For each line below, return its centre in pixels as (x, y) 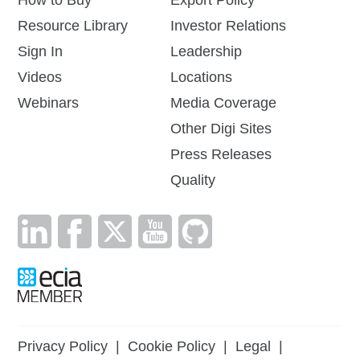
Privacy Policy (63, 346)
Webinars (49, 103)
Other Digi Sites (221, 129)
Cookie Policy (172, 346)
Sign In (41, 52)
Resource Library (73, 26)
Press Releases (221, 155)
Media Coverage (223, 103)
